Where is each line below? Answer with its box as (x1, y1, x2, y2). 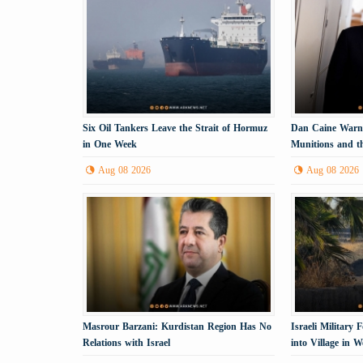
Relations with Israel (83, 333, 170, 352)
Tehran (291, 151, 322, 169)
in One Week (83, 135, 137, 153)
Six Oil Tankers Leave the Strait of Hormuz (83, 118, 267, 137)
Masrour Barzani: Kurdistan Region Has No (83, 317, 271, 335)
